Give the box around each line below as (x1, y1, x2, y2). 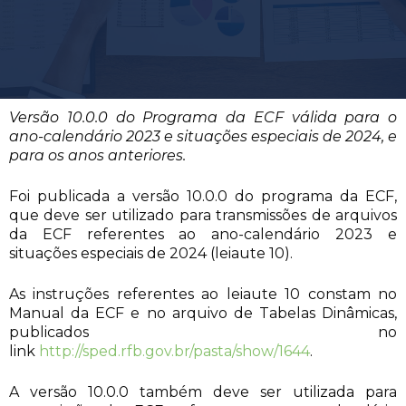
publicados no (9, 324, 397, 342)
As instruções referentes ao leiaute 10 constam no (9, 285, 397, 304)
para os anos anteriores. (9, 147, 186, 165)
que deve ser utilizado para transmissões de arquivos (9, 207, 397, 225)
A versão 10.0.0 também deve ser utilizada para (9, 383, 397, 401)
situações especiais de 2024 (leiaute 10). (9, 245, 293, 263)
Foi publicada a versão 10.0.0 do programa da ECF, (9, 188, 397, 206)
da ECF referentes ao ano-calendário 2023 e (9, 226, 397, 244)
